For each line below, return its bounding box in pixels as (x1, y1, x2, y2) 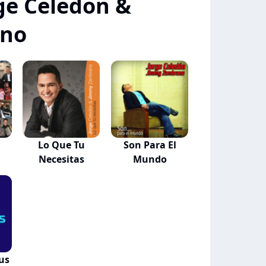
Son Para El (123, 138, 176, 151)
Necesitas (38, 153, 84, 166)
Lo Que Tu (37, 138, 85, 151)
